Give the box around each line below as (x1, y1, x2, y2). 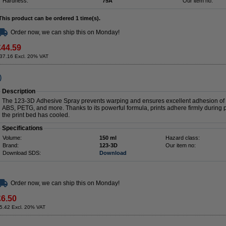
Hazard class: (165, 135, 200, 141)
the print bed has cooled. (2, 111, 70, 119)
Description (2, 88, 35, 95)
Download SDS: (3, 150, 41, 156)
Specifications (2, 125, 43, 132)
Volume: (3, 135, 22, 141)
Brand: (3, 142, 19, 148)
